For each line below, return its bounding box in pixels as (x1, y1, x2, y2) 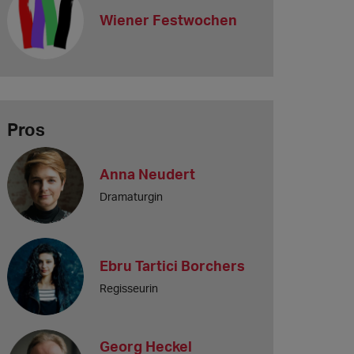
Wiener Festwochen (100, 11, 238, 29)
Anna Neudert (100, 164, 196, 183)
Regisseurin (100, 281, 159, 295)
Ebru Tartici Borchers (100, 256, 246, 274)
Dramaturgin (100, 189, 164, 203)
